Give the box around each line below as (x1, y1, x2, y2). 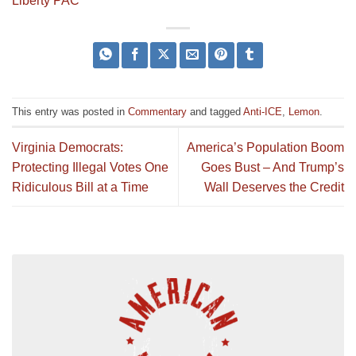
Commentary (128, 105, 187, 118)
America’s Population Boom (187, 140, 344, 154)
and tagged (187, 105, 243, 118)
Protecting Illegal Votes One (12, 160, 168, 174)
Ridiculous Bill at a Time (12, 180, 149, 194)
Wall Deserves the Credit (204, 180, 344, 194)
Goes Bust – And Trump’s (201, 160, 344, 174)
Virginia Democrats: (12, 140, 123, 154)
